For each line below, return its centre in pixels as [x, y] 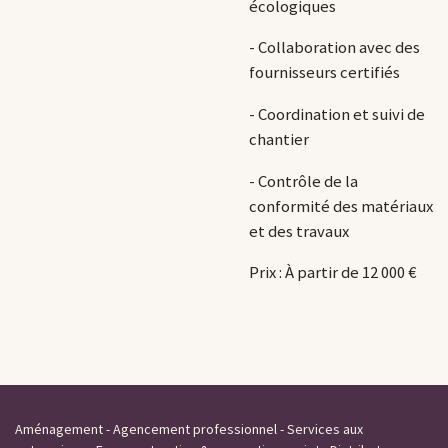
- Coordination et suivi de [337, 114]
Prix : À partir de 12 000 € [334, 273]
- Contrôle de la [303, 181]
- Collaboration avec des [334, 48]
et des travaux [299, 231]
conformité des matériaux [341, 206]
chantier [279, 139]
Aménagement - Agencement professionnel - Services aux [189, 428]
